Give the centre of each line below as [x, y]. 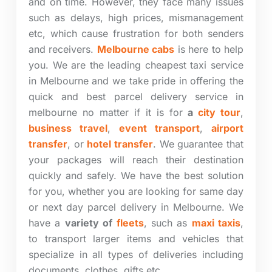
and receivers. [61, 49]
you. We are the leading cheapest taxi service [136, 65]
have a [47, 223]
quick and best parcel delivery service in [136, 96]
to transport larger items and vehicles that [136, 238]
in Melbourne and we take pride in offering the [136, 80]
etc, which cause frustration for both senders [136, 33]
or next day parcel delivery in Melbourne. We [136, 207]
